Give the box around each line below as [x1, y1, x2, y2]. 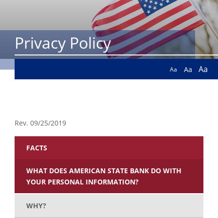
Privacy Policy [15, 32, 111, 54]
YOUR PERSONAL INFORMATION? [26, 177, 139, 187]
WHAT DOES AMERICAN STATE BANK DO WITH [26, 166, 182, 176]
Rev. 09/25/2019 [15, 118, 66, 128]
